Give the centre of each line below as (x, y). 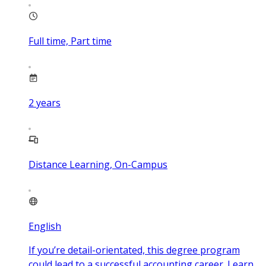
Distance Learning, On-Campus (98, 164)
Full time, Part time (70, 41)
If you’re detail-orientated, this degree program (134, 250)
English (45, 226)
